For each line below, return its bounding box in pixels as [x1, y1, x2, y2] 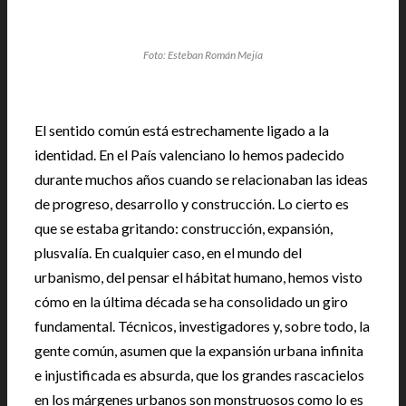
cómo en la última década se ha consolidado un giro [34, 293, 348, 310]
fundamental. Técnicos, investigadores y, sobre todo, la [34, 317, 370, 334]
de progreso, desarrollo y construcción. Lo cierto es [34, 195, 349, 212]
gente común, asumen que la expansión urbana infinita [34, 342, 363, 359]
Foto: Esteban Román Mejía [143, 48, 263, 62]
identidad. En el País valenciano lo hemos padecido [34, 146, 344, 163]
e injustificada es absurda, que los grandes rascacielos [34, 366, 364, 383]
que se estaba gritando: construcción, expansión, [34, 219, 333, 237]
